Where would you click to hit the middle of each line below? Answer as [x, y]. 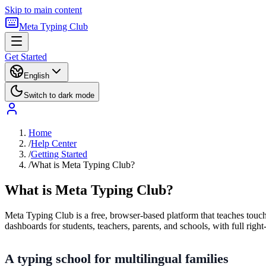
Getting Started [59, 154]
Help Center [54, 143]
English [37, 76]
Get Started [26, 57]
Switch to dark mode [59, 95]
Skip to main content [43, 10]
